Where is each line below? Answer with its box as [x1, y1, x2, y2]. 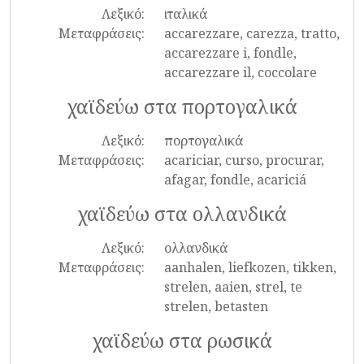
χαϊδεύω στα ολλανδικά [77, 201, 287, 227]
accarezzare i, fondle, [163, 44, 297, 62]
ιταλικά [163, 5, 207, 23]
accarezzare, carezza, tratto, [163, 24, 340, 42]
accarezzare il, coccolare [163, 63, 317, 81]
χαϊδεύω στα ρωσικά [92, 327, 272, 353]
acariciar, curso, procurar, [163, 151, 324, 169]
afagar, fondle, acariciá [163, 171, 306, 188]
